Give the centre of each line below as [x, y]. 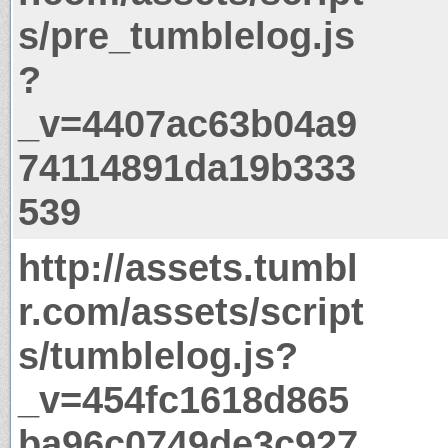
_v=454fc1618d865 [183, 399]
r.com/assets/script [191, 311]
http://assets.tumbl [188, 267]
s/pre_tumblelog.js [186, 35]
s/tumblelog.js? [158, 355]
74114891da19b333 [187, 167]
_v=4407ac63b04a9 [187, 123]
